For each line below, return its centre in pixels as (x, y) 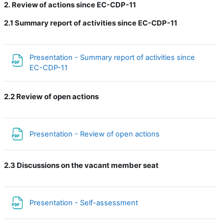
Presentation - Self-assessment (85, 203)
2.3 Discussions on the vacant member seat (81, 165)
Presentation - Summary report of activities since (112, 57)
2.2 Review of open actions (51, 96)
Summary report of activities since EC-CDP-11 (96, 23)
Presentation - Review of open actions (96, 134)
